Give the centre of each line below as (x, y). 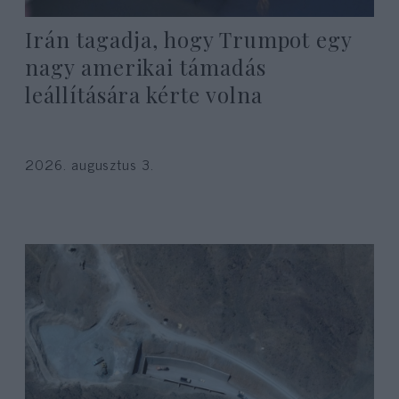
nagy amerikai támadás (146, 66)
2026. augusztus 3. (90, 163)
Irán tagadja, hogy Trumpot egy (189, 39)
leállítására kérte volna (144, 94)
